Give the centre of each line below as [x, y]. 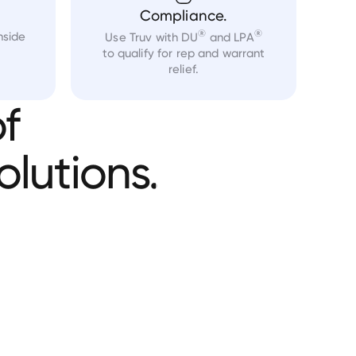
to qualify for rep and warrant [184, 53]
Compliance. [184, 16]
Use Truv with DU [152, 37]
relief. [184, 69]
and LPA [230, 37]
